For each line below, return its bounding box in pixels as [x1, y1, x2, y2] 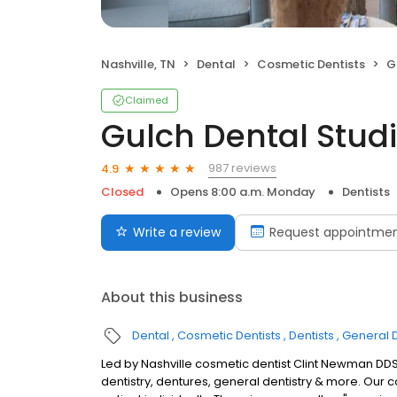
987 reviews [208, 160, 276, 176]
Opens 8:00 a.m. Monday [170, 183, 315, 200]
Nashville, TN [101, 56, 175, 73]
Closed [101, 183, 144, 200]
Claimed [125, 93, 168, 107]
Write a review [133, 223, 221, 241]
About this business [101, 287, 243, 307]
